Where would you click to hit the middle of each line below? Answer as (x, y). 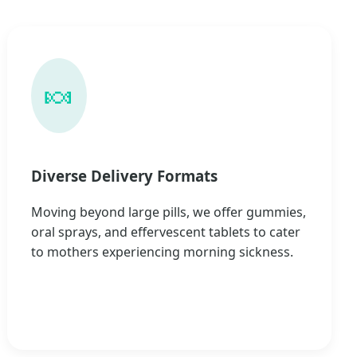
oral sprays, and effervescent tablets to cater (166, 231)
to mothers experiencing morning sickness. (163, 251)
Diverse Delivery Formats (125, 175)
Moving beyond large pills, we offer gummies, (169, 212)
